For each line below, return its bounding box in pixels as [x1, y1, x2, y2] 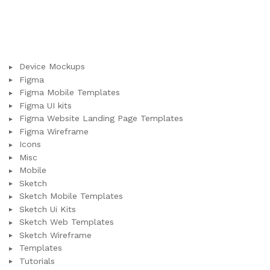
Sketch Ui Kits [19, 204, 76, 214]
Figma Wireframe [19, 126, 89, 136]
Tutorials [19, 256, 55, 266]
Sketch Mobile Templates [19, 191, 123, 201]
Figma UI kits [19, 100, 72, 110]
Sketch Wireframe [19, 230, 92, 240]
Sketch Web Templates [19, 217, 114, 227]
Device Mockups [19, 61, 85, 72]
